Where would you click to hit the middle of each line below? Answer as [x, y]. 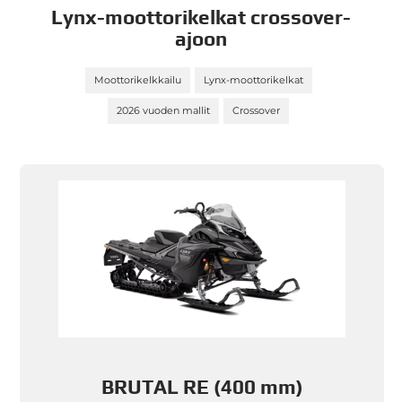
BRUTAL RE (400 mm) [202, 387]
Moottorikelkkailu [137, 80]
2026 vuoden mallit [164, 110]
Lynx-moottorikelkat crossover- [201, 17]
